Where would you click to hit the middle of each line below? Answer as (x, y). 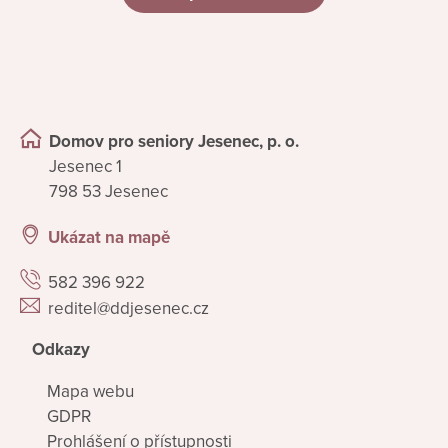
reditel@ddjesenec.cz (128, 308)
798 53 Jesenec (108, 192)
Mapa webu (90, 391)
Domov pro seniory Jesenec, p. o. (174, 142)
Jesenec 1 (85, 167)
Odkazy (61, 350)
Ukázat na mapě (109, 237)
